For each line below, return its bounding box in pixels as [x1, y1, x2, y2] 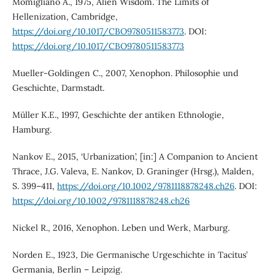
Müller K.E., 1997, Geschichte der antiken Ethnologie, [12, 109, 224, 120]
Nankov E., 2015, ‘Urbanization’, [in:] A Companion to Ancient [12, 150, 258, 162]
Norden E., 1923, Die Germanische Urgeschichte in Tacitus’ [12, 249, 247, 260]
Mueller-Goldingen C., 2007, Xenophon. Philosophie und [12, 67, 238, 79]
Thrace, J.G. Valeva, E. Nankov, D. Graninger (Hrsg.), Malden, [12, 165, 254, 177]
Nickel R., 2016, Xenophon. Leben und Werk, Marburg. [12, 222, 230, 233]
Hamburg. [12, 123, 52, 135]
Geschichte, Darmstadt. [12, 82, 104, 93]
